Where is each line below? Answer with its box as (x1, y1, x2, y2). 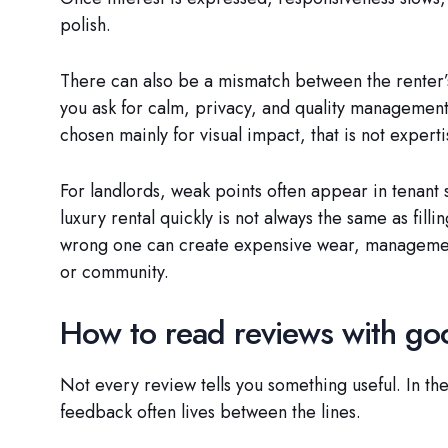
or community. (60, 258, 169, 285)
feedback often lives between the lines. (60, 399, 361, 426)
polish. (60, 11, 111, 38)
